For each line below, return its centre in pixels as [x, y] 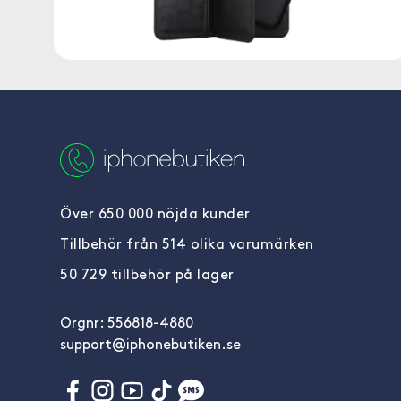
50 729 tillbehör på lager [147, 276]
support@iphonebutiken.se [150, 346]
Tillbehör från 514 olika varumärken [187, 245]
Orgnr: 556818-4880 [127, 324]
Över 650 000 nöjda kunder [155, 215]
